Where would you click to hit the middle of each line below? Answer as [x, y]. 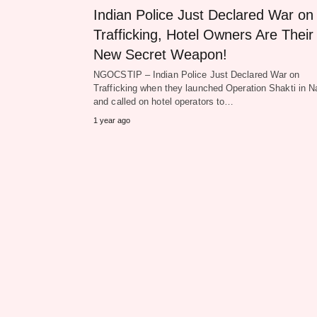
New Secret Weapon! [160, 55]
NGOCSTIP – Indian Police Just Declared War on [197, 75]
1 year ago [112, 121]
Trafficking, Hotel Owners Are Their [203, 35]
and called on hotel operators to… [164, 102]
